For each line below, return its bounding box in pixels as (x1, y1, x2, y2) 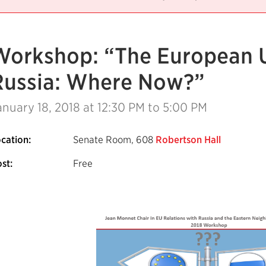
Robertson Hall (156, 134, 221, 145)
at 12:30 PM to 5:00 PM (80, 100, 207, 115)
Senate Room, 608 (73, 134, 156, 145)
